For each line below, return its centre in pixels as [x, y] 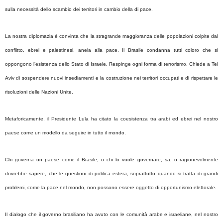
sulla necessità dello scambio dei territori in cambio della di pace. [79, 9]
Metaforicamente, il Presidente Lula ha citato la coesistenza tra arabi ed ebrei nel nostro [111, 118]
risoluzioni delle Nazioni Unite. [39, 92]
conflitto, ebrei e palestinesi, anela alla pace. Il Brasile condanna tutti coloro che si [111, 50]
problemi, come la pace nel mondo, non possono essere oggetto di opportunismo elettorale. [111, 187]
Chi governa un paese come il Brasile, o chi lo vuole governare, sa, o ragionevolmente [111, 159]
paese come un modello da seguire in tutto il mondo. [65, 132]
